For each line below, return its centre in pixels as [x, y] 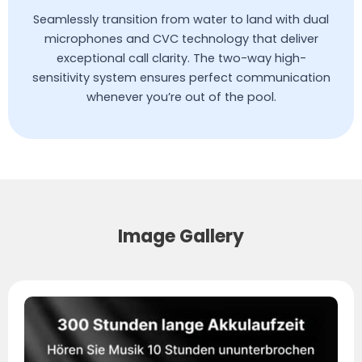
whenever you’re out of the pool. [181, 97]
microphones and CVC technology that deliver [181, 38]
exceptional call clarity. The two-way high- [181, 58]
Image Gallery [181, 236]
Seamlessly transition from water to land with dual [181, 19]
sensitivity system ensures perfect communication [181, 77]
